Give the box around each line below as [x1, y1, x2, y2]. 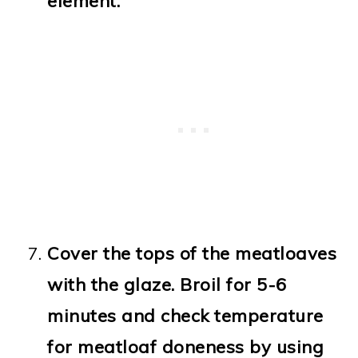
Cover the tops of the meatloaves [47, 242, 337, 265]
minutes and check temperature [47, 304, 324, 328]
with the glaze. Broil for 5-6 [47, 273, 287, 296]
